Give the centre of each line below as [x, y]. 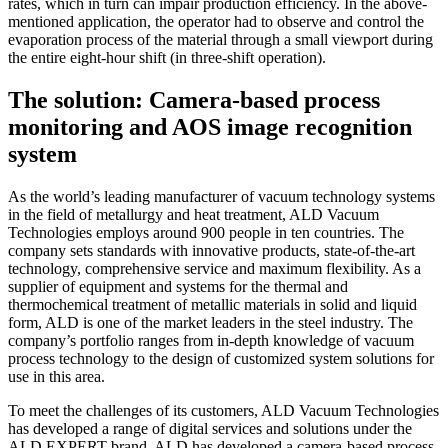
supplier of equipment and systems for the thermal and [178, 286]
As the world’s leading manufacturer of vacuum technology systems [221, 196]
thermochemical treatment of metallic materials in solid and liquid [212, 304]
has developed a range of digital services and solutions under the [210, 428]
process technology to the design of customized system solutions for [221, 358]
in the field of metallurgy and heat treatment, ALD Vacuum [193, 214]
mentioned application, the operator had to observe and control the [216, 21]
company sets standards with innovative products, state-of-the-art [211, 250]
